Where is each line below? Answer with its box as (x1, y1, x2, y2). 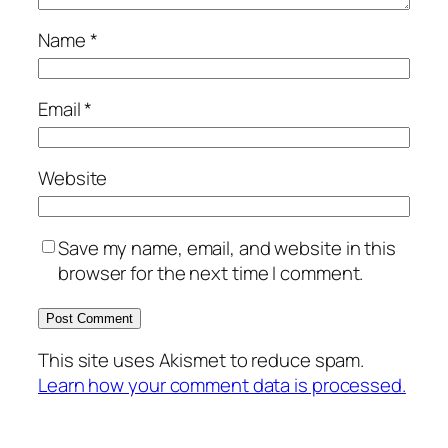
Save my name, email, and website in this (58, 234, 396, 261)
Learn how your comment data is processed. (38, 371, 406, 398)
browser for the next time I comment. (58, 259, 364, 286)
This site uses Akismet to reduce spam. (38, 346, 365, 373)
